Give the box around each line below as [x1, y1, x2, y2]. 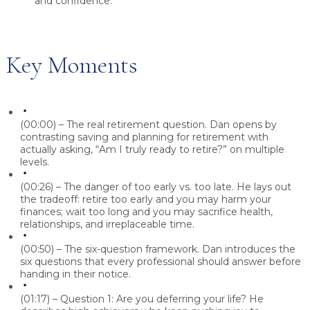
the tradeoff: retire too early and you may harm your [20, 193, 271, 206]
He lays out [234, 181, 291, 194]
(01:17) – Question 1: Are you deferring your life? [20, 293, 246, 306]
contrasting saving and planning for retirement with [20, 131, 268, 144]
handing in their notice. [20, 268, 131, 281]
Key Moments [6, 50, 138, 80]
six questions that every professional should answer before [20, 255, 301, 268]
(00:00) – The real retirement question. [20, 118, 207, 131]
